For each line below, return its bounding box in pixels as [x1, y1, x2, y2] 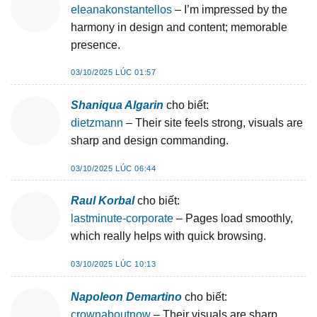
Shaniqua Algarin [71, 98, 163, 111]
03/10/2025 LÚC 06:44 [71, 163, 156, 173]
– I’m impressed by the [172, 3, 287, 16]
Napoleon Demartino [71, 290, 182, 303]
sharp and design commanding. [71, 134, 229, 146]
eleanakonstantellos [71, 3, 172, 16]
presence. [71, 38, 120, 51]
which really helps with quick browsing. [71, 230, 266, 243]
